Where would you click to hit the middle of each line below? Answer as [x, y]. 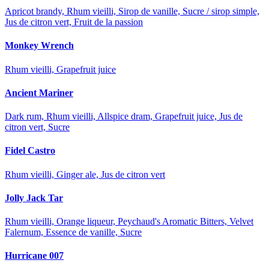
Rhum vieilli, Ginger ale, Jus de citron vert [85, 174]
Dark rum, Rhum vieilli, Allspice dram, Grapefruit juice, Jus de [124, 116]
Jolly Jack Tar [34, 198]
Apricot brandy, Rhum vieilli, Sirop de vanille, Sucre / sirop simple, [132, 11]
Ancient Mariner [39, 92]
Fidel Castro [30, 151]
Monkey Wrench [39, 46]
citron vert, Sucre [37, 127]
